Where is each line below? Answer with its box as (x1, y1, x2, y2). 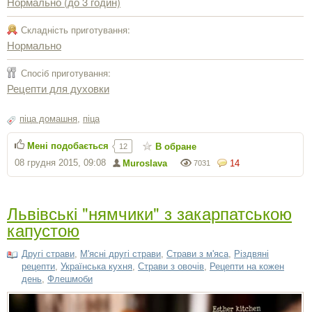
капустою (7, 217, 79, 242)
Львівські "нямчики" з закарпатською (7, 200, 292, 225)
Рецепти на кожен (210, 260, 284, 272)
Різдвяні (234, 248, 269, 259)
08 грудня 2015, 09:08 (15, 157, 106, 168)
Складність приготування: (21, 22, 130, 36)
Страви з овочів (138, 260, 204, 272)
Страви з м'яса (166, 248, 228, 259)
